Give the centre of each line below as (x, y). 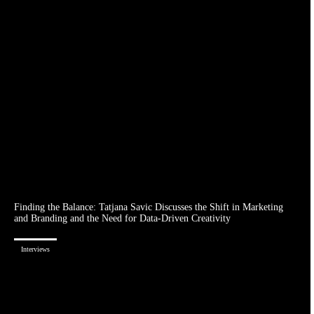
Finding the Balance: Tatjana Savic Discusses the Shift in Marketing (149, 207)
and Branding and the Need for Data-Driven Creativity (122, 219)
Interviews (35, 250)
